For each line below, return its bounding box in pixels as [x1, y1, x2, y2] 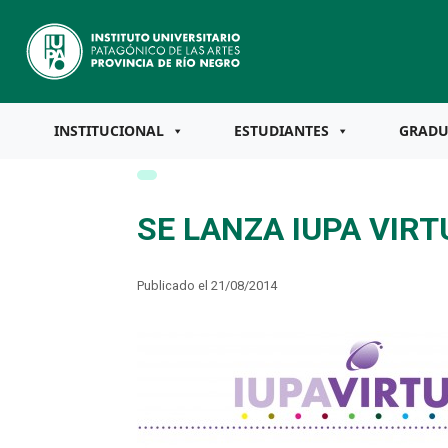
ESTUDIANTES [234, 121, 329, 140]
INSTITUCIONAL [54, 121, 164, 140]
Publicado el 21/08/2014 [136, 277, 277, 293]
